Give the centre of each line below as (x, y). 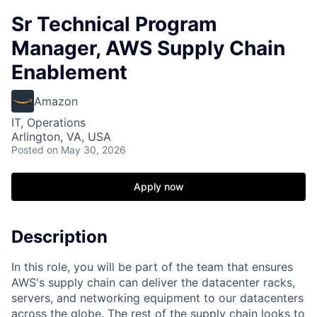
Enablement (69, 72)
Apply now (158, 186)
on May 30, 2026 (86, 150)
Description (59, 237)
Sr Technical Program (114, 24)
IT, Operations (48, 122)
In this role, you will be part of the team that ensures (152, 266)
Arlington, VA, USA (61, 137)
